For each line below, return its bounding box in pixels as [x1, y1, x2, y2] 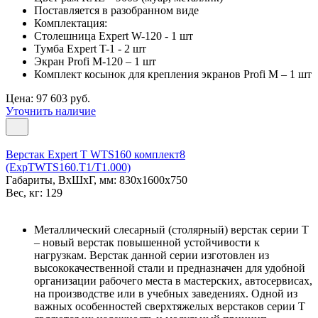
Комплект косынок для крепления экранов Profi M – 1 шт [34, 67, 312, 80]
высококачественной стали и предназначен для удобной [34, 261, 305, 274]
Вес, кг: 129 [6, 186, 62, 199]
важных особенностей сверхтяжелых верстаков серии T [34, 300, 305, 312]
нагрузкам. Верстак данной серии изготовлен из [34, 248, 269, 261]
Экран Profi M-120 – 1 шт [34, 55, 156, 67]
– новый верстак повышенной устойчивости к [34, 236, 260, 248]
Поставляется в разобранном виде [34, 4, 199, 16]
